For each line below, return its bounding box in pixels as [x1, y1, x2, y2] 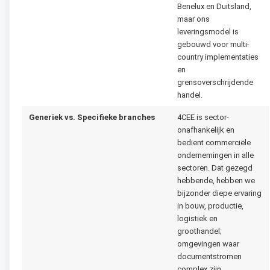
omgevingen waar [177, 239, 239, 249]
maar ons [177, 14, 210, 24]
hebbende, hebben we [177, 176, 255, 186]
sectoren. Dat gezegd [177, 163, 253, 173]
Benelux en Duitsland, [177, 2, 251, 11]
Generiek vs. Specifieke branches [29, 113, 155, 122]
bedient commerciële [177, 138, 251, 148]
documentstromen [177, 252, 242, 262]
